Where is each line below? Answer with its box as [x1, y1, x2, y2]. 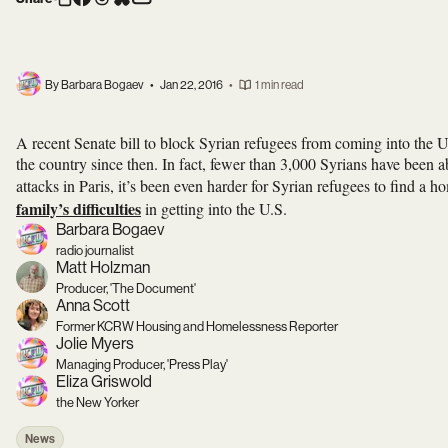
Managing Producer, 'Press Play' [56, 356, 228, 372]
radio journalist [56, 242, 134, 258]
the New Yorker [56, 394, 139, 410]
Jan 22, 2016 [160, 78, 223, 92]
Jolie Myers [56, 333, 134, 353]
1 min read [255, 78, 304, 92]
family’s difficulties [16, 196, 141, 220]
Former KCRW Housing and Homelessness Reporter [56, 318, 338, 334]
